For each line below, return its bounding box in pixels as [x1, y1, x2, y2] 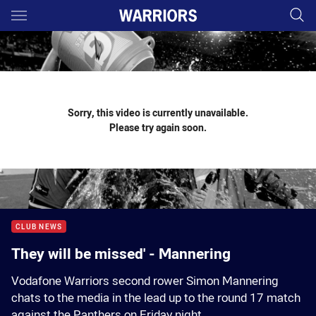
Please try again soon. [109, 121, 207, 134]
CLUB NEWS [16, 222, 63, 231]
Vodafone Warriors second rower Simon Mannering [11, 273, 279, 288]
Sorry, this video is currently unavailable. [68, 106, 248, 119]
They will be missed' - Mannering [11, 243, 231, 263]
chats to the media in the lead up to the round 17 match [11, 290, 300, 305]
